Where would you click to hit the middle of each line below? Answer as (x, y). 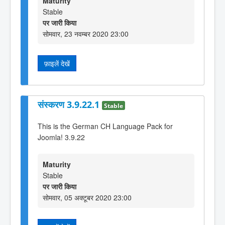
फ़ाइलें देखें (57, 64)
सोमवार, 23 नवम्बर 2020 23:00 (86, 34)
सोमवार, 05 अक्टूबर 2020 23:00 (87, 198)
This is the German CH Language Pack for (105, 126)
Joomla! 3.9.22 (61, 137)
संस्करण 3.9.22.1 (70, 105)
